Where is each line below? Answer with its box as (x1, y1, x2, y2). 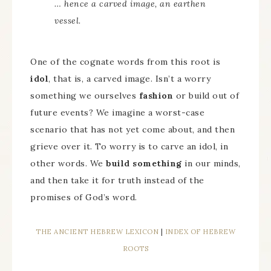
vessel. (54, 15, 81, 26)
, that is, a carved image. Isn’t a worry (48, 73, 211, 84)
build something (106, 158, 182, 169)
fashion (139, 90, 173, 101)
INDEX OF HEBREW (165, 227, 235, 236)
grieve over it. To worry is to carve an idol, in (30, 141, 228, 152)
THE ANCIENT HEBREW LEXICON (36, 227, 158, 236)
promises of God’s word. (30, 192, 137, 203)
